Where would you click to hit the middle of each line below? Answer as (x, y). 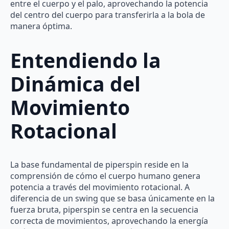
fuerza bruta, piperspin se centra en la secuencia (104, 210)
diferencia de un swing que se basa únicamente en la (112, 199)
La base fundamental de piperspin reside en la (99, 165)
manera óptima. (41, 26)
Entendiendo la (86, 60)
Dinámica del (75, 83)
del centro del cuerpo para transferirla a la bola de (108, 15)
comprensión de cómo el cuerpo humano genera (105, 176)
